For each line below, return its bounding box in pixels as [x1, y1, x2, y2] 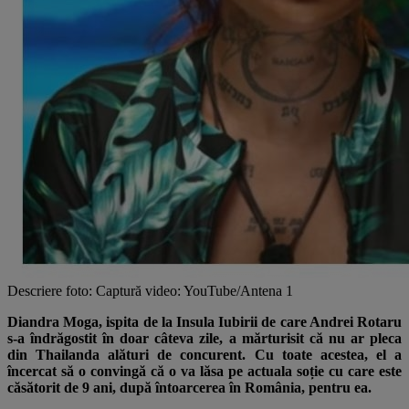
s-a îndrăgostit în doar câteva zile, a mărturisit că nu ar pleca [7, 330, 402, 346]
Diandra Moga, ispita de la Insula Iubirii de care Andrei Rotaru [7, 313, 402, 330]
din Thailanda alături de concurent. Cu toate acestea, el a [7, 346, 402, 362]
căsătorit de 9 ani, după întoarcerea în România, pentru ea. [7, 379, 372, 395]
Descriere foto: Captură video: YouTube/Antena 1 [7, 282, 293, 299]
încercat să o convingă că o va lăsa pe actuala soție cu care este [7, 362, 402, 379]
